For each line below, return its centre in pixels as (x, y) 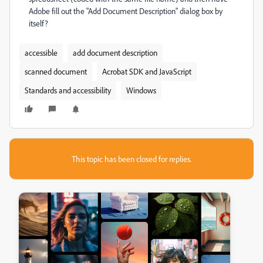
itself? (38, 23)
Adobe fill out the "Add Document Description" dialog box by (126, 11)
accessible (41, 53)
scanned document (56, 71)
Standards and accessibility (68, 90)
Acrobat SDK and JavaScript (147, 71)
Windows (141, 90)
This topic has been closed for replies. (131, 159)
